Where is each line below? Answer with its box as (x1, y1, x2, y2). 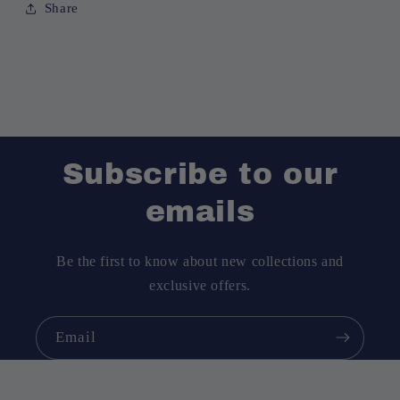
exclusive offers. (149, 277, 251, 293)
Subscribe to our (62, 157, 338, 190)
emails (145, 195, 255, 228)
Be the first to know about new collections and (56, 253, 344, 269)
